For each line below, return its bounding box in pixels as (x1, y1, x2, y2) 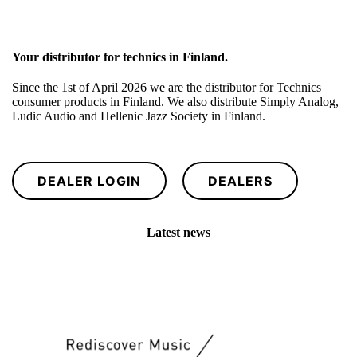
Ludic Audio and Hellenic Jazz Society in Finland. (12, 109, 265, 124)
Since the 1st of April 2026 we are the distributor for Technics (12, 80, 321, 95)
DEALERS (208, 173, 273, 190)
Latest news (147, 226, 210, 240)
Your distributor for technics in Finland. (12, 50, 228, 65)
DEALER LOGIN (37, 173, 141, 190)
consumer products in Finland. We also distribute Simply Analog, (12, 95, 339, 109)
